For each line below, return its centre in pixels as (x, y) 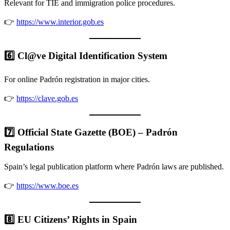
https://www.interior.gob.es (60, 22)
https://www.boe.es (47, 186)
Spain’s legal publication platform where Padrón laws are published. (114, 167)
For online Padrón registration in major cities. (77, 79)
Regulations (29, 147)
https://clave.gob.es (47, 98)
